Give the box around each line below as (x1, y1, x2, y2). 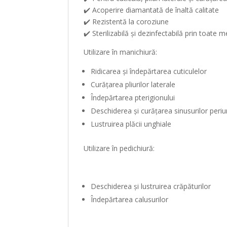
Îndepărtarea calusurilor (91, 195, 169, 204)
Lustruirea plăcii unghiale (91, 119, 172, 129)
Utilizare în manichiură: (84, 47, 158, 57)
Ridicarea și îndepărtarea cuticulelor (91, 66, 207, 76)
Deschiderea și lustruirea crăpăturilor (91, 181, 211, 191)
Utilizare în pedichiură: (84, 143, 155, 153)
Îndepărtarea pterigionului (91, 93, 175, 102)
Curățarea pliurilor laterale (91, 80, 176, 89)
